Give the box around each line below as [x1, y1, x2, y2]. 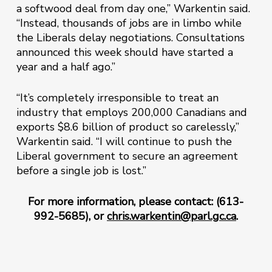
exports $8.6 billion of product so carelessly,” [16, 120, 239, 134]
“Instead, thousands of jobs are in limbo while [16, 16, 242, 30]
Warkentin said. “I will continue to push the [16, 134, 232, 149]
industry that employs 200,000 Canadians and [16, 105, 247, 120]
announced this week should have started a [16, 45, 233, 59]
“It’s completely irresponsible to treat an [16, 90, 219, 105]
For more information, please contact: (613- [28, 194, 244, 209]
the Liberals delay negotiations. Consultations [16, 30, 245, 45]
